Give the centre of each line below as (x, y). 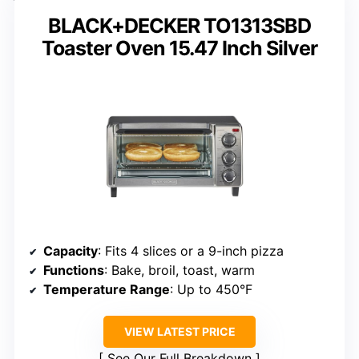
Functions (74, 270)
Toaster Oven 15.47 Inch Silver (179, 48)
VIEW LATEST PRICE (179, 332)
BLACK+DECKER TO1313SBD (179, 26)
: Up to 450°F (211, 290)
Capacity (71, 251)
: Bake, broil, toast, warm (179, 270)
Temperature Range (107, 290)
